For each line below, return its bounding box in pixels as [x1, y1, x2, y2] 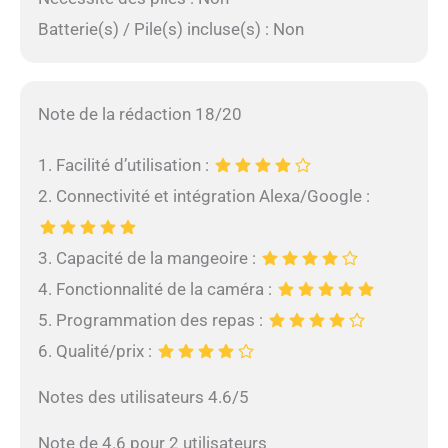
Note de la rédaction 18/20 [37, 103, 242, 124]
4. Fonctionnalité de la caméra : [37, 278, 276, 299]
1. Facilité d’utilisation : [37, 154, 213, 175]
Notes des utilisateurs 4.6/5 [37, 386, 249, 407]
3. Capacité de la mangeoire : [37, 247, 260, 268]
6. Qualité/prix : [37, 340, 156, 361]
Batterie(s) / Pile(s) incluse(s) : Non [37, 19, 304, 40]
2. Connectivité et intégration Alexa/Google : [37, 185, 370, 206]
